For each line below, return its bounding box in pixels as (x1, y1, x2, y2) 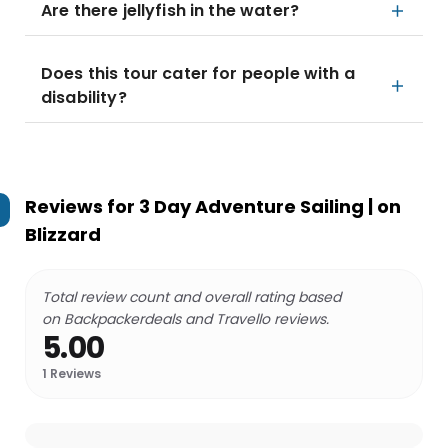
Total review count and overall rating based (42, 287, 341, 307)
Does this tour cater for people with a (41, 62, 355, 85)
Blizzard (25, 222, 101, 247)
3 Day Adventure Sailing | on (139, 194, 401, 219)
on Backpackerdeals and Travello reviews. (42, 309, 329, 329)
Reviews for (25, 194, 139, 219)
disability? (41, 86, 127, 109)
